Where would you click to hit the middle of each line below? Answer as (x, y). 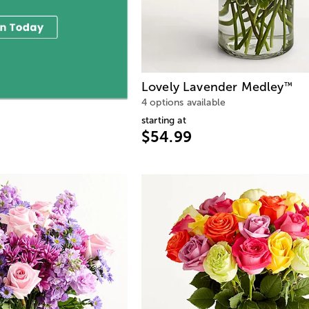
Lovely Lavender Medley (213, 87)
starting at (164, 121)
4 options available (184, 103)
